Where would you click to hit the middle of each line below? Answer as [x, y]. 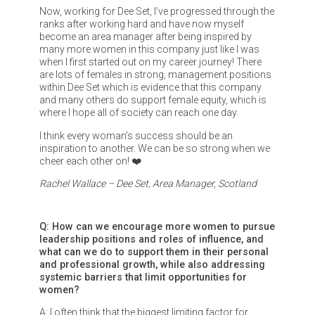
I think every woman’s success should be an [136, 135]
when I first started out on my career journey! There [150, 62]
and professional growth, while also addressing [152, 264]
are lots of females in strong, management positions [155, 75]
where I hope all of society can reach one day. [139, 113]
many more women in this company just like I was [149, 50]
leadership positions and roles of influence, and [151, 239]
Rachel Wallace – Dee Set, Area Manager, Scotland [148, 183]
